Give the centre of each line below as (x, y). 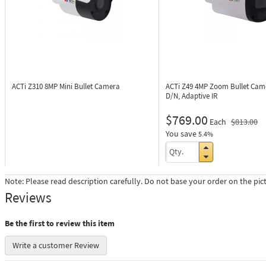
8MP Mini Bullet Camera (82, 86)
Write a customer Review (56, 245)
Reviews (28, 197)
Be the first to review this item (60, 223)
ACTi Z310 (28, 86)
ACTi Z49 (180, 86)
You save (181, 134)
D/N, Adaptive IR (191, 96)
